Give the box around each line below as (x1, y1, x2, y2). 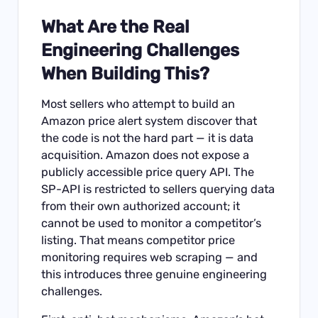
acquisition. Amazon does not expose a (41, 148, 250, 163)
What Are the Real (41, 16, 190, 38)
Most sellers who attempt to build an (41, 97, 236, 111)
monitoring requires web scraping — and (41, 251, 258, 265)
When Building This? (41, 63, 210, 84)
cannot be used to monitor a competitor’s (41, 216, 262, 231)
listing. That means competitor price (41, 234, 236, 248)
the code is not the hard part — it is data (41, 131, 254, 146)
